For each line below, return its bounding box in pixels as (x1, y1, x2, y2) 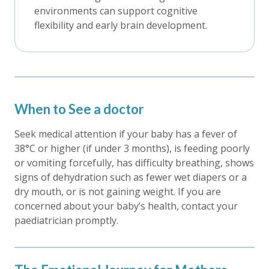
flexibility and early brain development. (34, 19, 207, 32)
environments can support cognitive (34, 4, 198, 17)
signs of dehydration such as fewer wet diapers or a (14, 171, 247, 184)
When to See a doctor (14, 101, 144, 117)
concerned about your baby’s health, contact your (14, 199, 238, 213)
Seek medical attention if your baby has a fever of (14, 127, 237, 141)
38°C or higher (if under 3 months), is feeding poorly (14, 142, 250, 155)
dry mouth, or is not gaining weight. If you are (14, 185, 221, 198)
